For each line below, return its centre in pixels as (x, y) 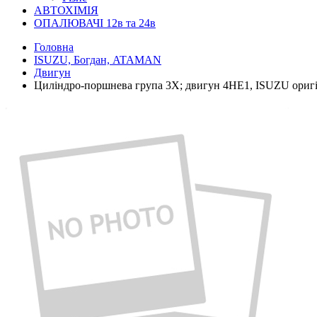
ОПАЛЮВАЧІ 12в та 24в (95, 23)
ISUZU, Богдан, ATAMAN (98, 60)
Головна (54, 47)
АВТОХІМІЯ (66, 10)
